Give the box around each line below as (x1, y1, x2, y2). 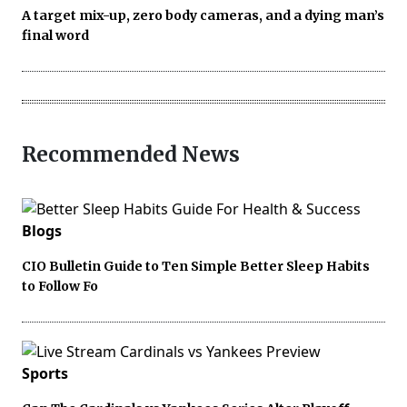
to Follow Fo (22, 278, 98, 295)
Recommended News (22, 142, 240, 168)
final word (22, 27, 89, 45)
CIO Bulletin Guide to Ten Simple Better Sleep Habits (22, 258, 370, 275)
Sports (22, 363, 68, 384)
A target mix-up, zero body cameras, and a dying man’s (22, 7, 384, 25)
